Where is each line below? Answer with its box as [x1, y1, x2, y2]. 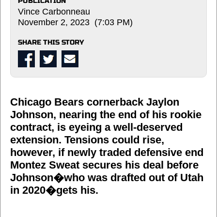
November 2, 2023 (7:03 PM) [18, 17, 133, 27]
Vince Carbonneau [18, 6, 90, 16]
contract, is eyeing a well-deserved [10, 121, 183, 133]
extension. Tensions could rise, [10, 133, 164, 146]
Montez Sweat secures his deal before [10, 158, 199, 171]
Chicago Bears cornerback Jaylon [10, 95, 179, 108]
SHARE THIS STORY [18, 38, 84, 46]
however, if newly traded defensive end [10, 146, 203, 158]
